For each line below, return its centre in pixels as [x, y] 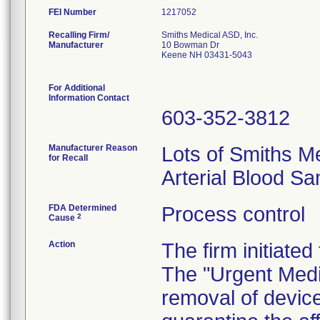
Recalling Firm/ [79, 35]
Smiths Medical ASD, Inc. [210, 35]
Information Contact [89, 98]
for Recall [68, 158]
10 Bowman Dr [190, 45]
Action [62, 244]
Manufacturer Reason [93, 148]
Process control [233, 214]
